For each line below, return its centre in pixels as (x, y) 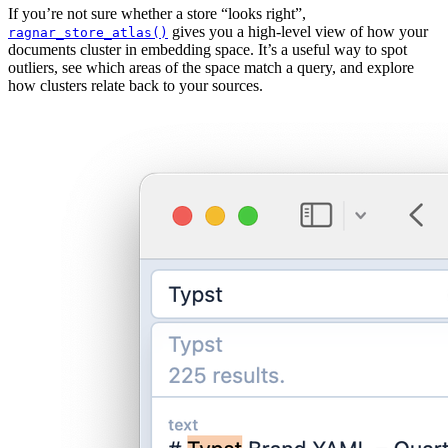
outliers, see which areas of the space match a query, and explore (211, 67)
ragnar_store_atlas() (88, 32)
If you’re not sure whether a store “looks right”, (157, 13)
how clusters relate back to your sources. (135, 85)
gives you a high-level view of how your (298, 31)
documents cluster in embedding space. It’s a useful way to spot (207, 49)
